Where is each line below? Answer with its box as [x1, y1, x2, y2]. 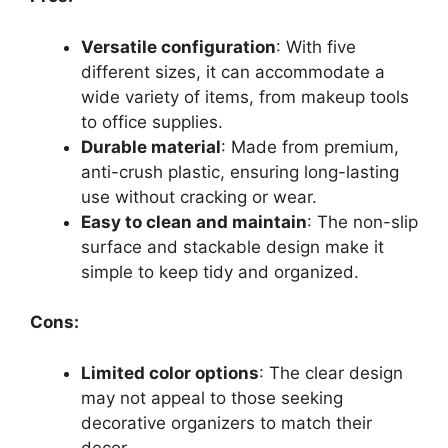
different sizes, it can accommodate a [81, 61, 385, 82]
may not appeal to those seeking [81, 387, 343, 408]
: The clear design [259, 362, 403, 383]
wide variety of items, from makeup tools [81, 86, 409, 107]
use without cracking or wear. [81, 186, 317, 207]
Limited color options [81, 362, 259, 383]
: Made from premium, [221, 136, 399, 157]
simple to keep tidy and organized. [81, 261, 359, 282]
